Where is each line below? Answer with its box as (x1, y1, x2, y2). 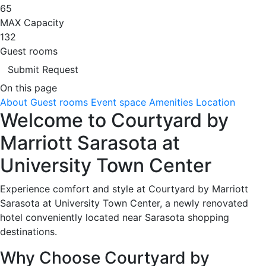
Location (196, 96, 235, 108)
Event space (91, 96, 146, 108)
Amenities (149, 96, 193, 108)
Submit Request (8, 63, 78, 75)
